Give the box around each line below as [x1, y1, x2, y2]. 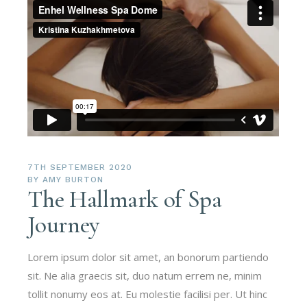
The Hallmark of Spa [27, 184, 222, 214]
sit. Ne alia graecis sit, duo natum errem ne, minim [27, 268, 262, 282]
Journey [27, 210, 99, 239]
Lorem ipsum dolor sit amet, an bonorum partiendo [27, 249, 269, 264]
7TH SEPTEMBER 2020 [27, 162, 132, 172]
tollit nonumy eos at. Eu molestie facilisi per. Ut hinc [27, 286, 268, 301]
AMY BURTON [42, 174, 103, 184]
